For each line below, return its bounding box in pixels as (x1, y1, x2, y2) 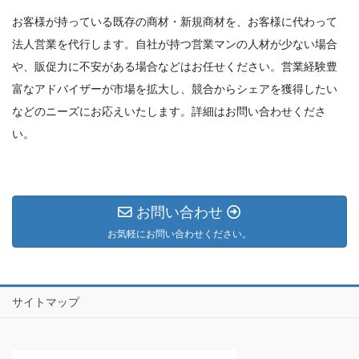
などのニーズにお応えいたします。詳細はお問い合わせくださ (12, 104, 326, 118)
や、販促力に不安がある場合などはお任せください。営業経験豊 (12, 59, 337, 73)
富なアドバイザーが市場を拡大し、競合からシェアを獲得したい (12, 82, 337, 95)
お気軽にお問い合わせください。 (107, 228, 252, 240)
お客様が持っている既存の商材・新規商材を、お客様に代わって (12, 14, 337, 28)
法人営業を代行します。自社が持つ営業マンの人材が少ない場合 (12, 37, 337, 50)
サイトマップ (12, 296, 79, 309)
